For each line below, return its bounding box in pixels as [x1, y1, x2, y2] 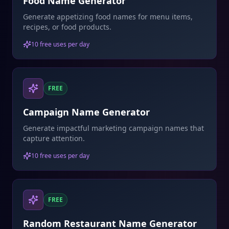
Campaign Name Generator [23, 106, 150, 118]
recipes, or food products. [23, 22, 111, 32]
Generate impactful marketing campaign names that [23, 123, 204, 133]
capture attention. [23, 133, 85, 143]
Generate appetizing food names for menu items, [23, 12, 193, 21]
